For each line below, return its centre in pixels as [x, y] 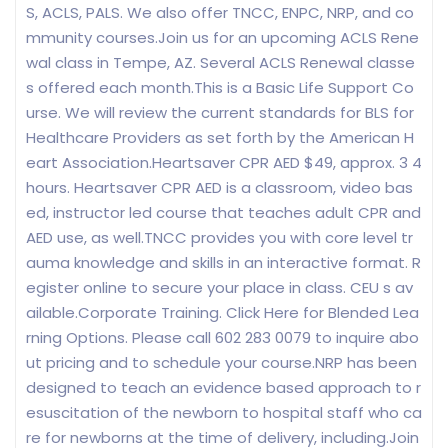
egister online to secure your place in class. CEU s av [219, 288]
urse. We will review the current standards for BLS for [220, 113]
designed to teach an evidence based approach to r [223, 388]
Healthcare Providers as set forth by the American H [220, 138]
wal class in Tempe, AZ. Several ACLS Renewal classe [220, 63]
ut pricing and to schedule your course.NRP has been [221, 363]
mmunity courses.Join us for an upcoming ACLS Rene [222, 38]
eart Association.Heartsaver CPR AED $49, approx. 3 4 [224, 163]
